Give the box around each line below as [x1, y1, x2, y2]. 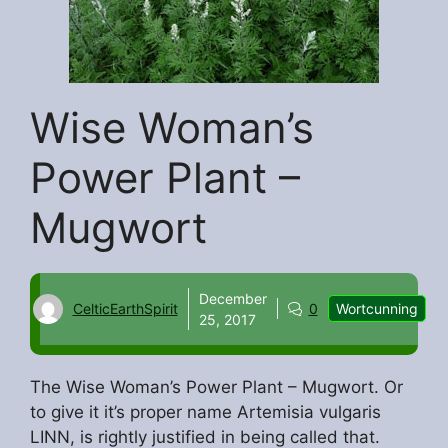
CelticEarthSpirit [72, 300, 178, 318]
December [198, 289, 267, 307]
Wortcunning [335, 300, 418, 318]
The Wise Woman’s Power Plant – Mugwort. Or [30, 377, 403, 398]
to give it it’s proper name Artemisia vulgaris [30, 402, 381, 423]
